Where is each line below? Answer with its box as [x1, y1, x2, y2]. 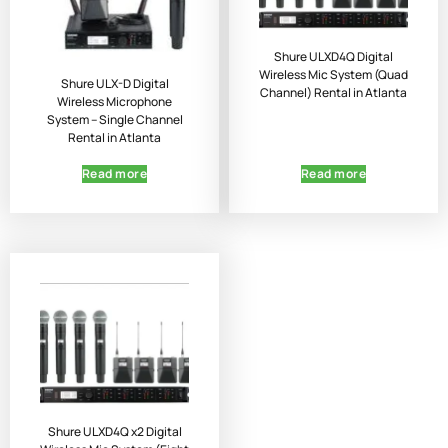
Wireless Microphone [57, 93, 172, 110]
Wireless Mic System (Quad [259, 66, 408, 84]
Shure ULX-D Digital [60, 75, 169, 92]
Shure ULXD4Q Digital [274, 48, 393, 66]
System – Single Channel [46, 111, 183, 128]
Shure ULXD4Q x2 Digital [47, 423, 182, 441]
